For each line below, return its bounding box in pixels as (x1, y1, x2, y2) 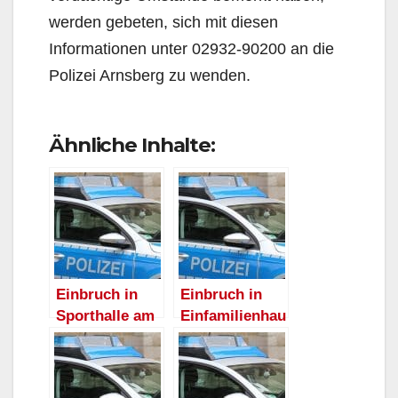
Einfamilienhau (180, 306, 286, 324)
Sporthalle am (56, 306, 155, 324)
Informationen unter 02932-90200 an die (49, 39, 334, 58)
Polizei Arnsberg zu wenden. (49, 66, 251, 84)
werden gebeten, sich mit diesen (49, 12, 278, 31)
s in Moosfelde (180, 327, 283, 346)
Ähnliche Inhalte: (49, 131, 215, 157)
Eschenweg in (56, 327, 154, 346)
